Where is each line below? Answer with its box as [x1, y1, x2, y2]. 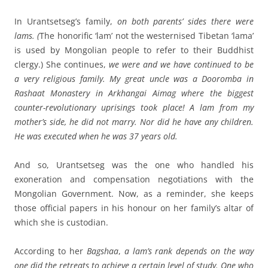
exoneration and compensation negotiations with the [14, 173, 254, 185]
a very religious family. [14, 73, 110, 85]
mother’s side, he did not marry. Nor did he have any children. [14, 116, 254, 128]
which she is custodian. [14, 217, 108, 229]
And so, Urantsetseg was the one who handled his [14, 159, 254, 171]
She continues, [46, 59, 109, 71]
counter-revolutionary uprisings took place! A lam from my [14, 102, 254, 114]
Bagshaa [86, 245, 118, 257]
